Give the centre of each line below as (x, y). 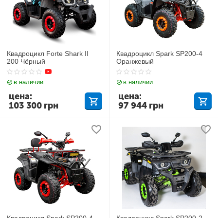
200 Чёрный (26, 61)
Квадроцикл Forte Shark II (48, 53)
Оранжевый (135, 61)
